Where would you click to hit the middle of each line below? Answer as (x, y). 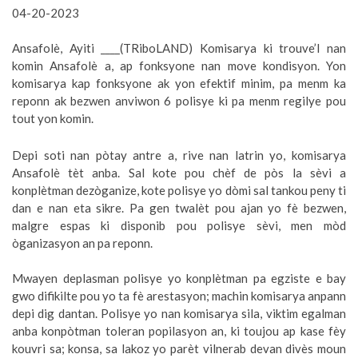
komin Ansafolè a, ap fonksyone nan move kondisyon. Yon (179, 66)
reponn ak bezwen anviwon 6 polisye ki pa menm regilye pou (179, 101)
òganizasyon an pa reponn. (82, 243)
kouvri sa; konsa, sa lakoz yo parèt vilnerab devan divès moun (179, 349)
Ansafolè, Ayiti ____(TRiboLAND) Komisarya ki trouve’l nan (179, 48)
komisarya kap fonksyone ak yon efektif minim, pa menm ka (179, 84)
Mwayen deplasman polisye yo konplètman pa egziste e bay (179, 278)
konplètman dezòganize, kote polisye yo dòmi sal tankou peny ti (179, 191)
